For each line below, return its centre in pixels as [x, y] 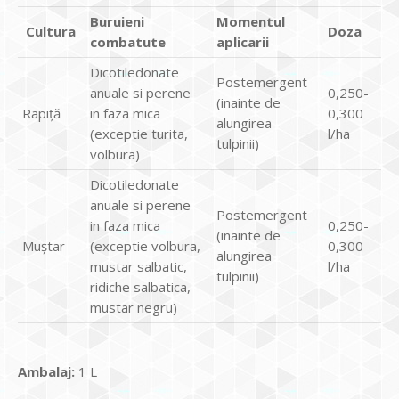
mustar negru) [134, 307]
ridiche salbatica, [140, 287]
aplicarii [243, 42]
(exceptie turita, [139, 134]
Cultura [49, 31]
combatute [128, 42]
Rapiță [41, 113]
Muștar [44, 246]
